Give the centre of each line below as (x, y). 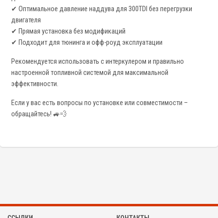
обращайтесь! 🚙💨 (39, 114)
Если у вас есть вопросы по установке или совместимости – (100, 103)
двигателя (26, 20)
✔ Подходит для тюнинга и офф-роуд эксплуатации (87, 43)
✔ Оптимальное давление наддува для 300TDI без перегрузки (102, 9)
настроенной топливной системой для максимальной (90, 73)
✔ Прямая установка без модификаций (68, 32)
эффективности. (35, 84)
